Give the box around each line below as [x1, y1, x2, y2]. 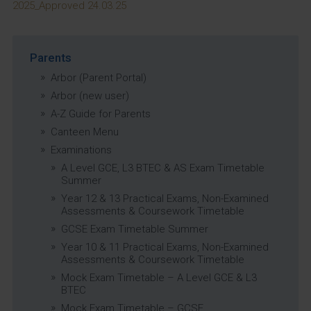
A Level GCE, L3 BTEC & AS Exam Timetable [60, 161, 264, 174]
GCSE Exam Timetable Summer [60, 222, 208, 235]
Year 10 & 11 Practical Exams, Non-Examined [60, 240, 269, 253]
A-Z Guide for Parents [50, 107, 151, 120]
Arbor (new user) [50, 89, 129, 102]
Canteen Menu [50, 125, 119, 138]
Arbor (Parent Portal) [50, 71, 146, 84]
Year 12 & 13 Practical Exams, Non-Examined [60, 192, 269, 205]
